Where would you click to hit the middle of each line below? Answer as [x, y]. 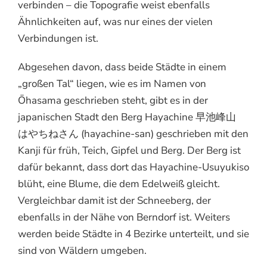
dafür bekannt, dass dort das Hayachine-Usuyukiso [133, 167]
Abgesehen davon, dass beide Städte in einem [122, 67]
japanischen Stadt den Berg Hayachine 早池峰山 [132, 117]
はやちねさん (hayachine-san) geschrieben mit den [133, 133]
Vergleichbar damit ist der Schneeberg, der [114, 200]
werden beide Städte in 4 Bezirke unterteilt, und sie [133, 234]
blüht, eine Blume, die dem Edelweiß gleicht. [119, 184]
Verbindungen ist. [58, 38]
